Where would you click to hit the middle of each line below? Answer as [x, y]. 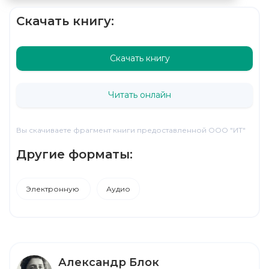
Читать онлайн [140, 95]
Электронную [53, 189]
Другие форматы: [74, 154]
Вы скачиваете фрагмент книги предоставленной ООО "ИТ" [131, 130]
